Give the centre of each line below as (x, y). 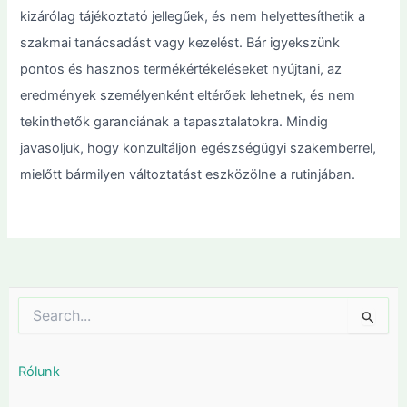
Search (38, 304)
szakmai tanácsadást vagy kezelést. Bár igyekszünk (180, 43)
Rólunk (39, 371)
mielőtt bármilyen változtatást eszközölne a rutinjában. (188, 175)
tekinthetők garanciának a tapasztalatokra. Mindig (174, 122)
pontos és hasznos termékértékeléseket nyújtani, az (181, 69)
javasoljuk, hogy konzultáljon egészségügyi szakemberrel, (199, 149)
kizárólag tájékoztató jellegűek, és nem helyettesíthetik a (193, 17)
